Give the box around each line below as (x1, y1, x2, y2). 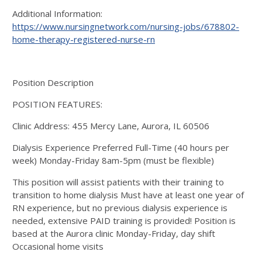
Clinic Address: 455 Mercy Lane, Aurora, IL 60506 (12, 119, 209, 132)
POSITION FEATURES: (12, 98, 102, 110)
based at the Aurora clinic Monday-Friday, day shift (12, 227, 215, 239)
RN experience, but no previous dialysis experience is (12, 201, 227, 213)
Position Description (12, 76, 94, 88)
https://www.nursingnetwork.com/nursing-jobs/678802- (12, 20, 239, 32)
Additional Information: (12, 7, 102, 19)
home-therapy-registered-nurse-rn (12, 33, 155, 45)
